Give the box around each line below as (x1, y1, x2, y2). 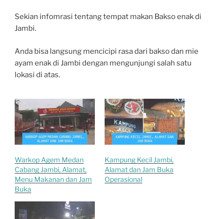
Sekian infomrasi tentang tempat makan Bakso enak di (15, 12, 201, 22)
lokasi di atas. (15, 70, 60, 79)
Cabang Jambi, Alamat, (15, 165, 87, 174)
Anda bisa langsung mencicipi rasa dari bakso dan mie (15, 46, 198, 56)
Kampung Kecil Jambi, (105, 155, 174, 164)
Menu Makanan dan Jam (15, 175, 92, 183)
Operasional (105, 175, 142, 183)
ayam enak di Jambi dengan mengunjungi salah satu (15, 58, 192, 67)
